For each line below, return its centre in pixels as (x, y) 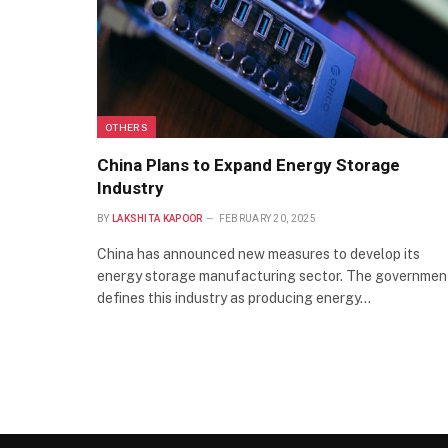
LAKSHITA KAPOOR (157, 219)
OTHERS (126, 127)
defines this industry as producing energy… (234, 298)
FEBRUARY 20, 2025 (267, 219)
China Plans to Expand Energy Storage (248, 165)
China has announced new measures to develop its (258, 254)
